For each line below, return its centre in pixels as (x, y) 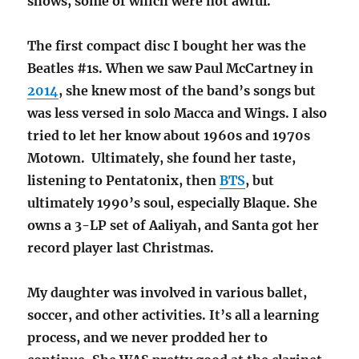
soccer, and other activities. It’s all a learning (173, 315)
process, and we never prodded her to (148, 338)
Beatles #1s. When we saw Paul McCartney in (171, 69)
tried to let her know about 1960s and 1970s (169, 136)
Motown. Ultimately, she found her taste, (162, 158)
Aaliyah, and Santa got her (234, 226)
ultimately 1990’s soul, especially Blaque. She (173, 203)
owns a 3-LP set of (89, 226)
